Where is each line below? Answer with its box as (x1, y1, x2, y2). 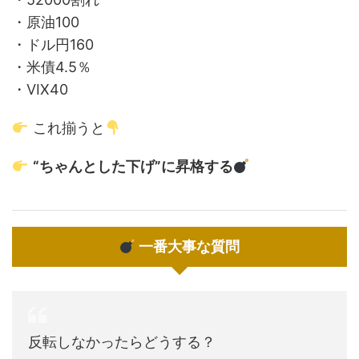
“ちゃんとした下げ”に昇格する (32, 158, 233, 175)
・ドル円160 (12, 36, 94, 53)
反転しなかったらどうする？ (28, 333, 216, 350)
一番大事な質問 (135, 238, 240, 255)
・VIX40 (12, 81, 68, 98)
